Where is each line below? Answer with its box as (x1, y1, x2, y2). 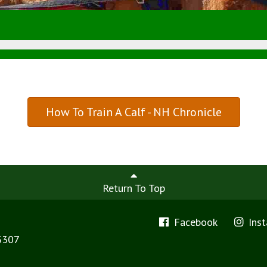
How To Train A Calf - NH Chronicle (45, 104, 222, 120)
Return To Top (102, 181, 165, 195)
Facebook (170, 215, 218, 229)
